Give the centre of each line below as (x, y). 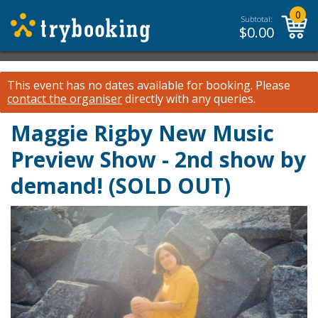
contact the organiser (65, 99)
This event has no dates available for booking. (130, 85)
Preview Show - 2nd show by (158, 159)
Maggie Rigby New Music (142, 133)
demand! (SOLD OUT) (121, 186)
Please (272, 85)
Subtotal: (257, 19)
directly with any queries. (189, 99)
